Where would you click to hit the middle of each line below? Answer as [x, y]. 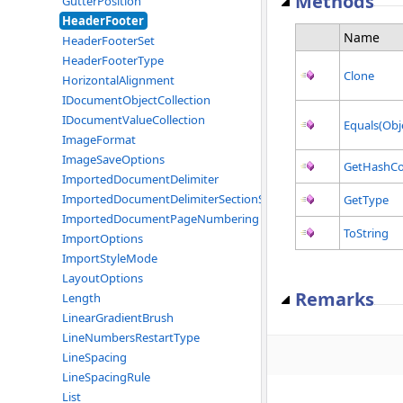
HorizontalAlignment [118, 80]
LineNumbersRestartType [131, 337]
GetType [366, 200]
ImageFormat [99, 139]
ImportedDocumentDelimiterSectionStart [173, 199]
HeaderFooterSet [108, 40]
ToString [366, 233]
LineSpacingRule [106, 377]
